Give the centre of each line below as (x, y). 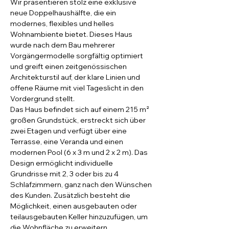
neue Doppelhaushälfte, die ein (64, 13)
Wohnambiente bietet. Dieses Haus (72, 34)
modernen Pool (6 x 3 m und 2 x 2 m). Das (80, 152)
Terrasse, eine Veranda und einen (67, 142)
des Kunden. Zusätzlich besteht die (71, 195)
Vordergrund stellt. (42, 99)
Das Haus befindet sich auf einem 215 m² (81, 109)
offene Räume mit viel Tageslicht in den (78, 88)
